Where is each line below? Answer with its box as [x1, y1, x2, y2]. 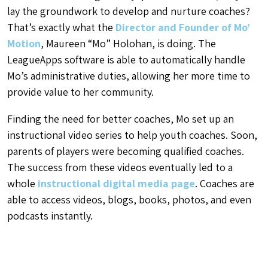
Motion [7, 36, 41, 50]
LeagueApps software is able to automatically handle [7, 52, 245, 66]
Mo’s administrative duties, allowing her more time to [7, 68, 250, 83]
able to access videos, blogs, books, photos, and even [7, 192, 251, 206]
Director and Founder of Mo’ [115, 20, 250, 34]
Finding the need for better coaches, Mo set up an [7, 111, 234, 126]
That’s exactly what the [7, 20, 115, 34]
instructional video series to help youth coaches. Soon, [7, 127, 257, 142]
